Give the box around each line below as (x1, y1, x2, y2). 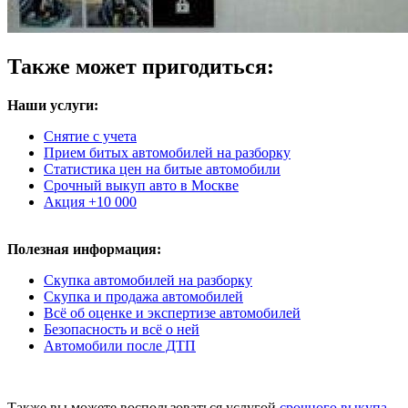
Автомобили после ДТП (44, 338, 196, 354)
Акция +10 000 (44, 194, 137, 210)
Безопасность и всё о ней (44, 321, 199, 338)
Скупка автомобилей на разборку (44, 272, 252, 289)
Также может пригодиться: (7, 55, 274, 79)
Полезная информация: (7, 241, 161, 258)
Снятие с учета (44, 128, 137, 145)
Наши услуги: (7, 97, 98, 114)
